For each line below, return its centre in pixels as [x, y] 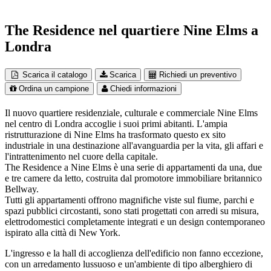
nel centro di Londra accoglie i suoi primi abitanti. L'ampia [116, 123]
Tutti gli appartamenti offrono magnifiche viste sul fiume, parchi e [129, 200]
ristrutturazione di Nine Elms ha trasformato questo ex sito [115, 134]
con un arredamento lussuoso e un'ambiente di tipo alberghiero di [129, 264]
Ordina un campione [54, 88]
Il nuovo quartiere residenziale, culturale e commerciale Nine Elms [131, 113]
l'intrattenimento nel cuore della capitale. [81, 156]
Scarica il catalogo [55, 74]
